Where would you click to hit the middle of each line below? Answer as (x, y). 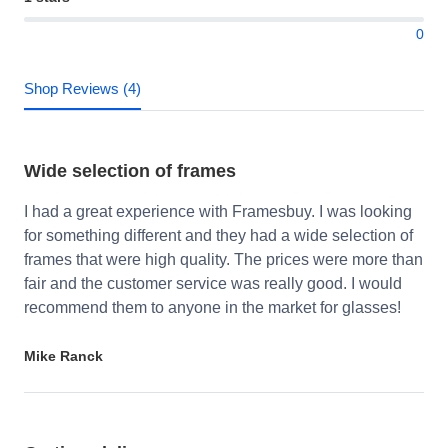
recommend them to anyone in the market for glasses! (212, 308)
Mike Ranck (63, 356)
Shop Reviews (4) (82, 89)
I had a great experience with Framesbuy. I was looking (218, 212)
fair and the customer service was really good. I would (213, 284)
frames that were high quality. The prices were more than (223, 260)
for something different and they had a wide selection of (218, 236)
